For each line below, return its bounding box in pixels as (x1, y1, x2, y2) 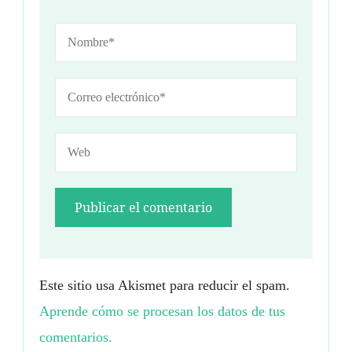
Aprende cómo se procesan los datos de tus (39, 303, 285, 320)
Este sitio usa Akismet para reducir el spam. (39, 277, 290, 294)
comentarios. (39, 329, 112, 346)
